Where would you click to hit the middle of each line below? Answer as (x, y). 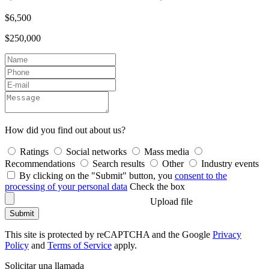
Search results (119, 163)
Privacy (227, 234)
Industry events (230, 163)
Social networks (96, 151)
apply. (124, 245)
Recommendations (40, 163)
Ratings (34, 151)
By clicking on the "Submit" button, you (97, 175)
